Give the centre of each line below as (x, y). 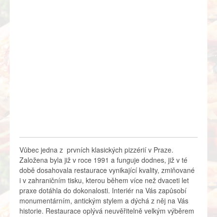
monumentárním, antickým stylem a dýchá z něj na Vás (104, 201)
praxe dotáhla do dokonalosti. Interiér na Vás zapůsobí (103, 191)
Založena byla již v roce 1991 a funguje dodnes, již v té (103, 160)
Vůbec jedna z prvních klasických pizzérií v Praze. (96, 150)
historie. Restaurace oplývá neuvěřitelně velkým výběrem (107, 211)
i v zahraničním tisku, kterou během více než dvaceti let (104, 180)
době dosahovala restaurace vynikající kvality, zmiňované (107, 170)
